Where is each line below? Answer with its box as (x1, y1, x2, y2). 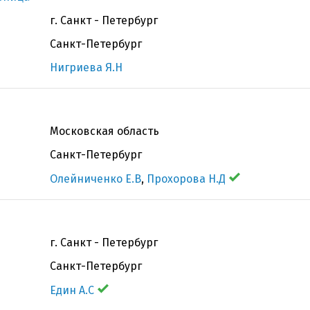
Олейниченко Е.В (50, 172, 141, 185)
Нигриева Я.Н (50, 61, 122, 74)
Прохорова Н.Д (147, 172, 226, 185)
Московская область (50, 125, 159, 138)
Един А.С (50, 284, 94, 297)
